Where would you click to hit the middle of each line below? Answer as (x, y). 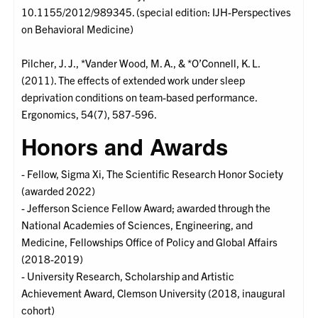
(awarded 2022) (59, 191)
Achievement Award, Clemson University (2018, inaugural (154, 293)
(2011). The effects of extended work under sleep (133, 80)
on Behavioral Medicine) (78, 29)
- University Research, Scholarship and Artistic (128, 276)
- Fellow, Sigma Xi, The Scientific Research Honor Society (153, 174)
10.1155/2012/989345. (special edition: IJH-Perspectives (157, 12)
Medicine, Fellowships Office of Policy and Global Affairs (150, 242)
